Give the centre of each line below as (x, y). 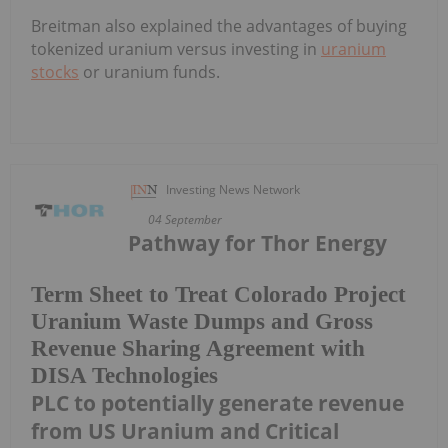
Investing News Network (233, 189)
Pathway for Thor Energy (258, 242)
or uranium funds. (149, 71)
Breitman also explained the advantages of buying (219, 25)
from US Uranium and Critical (185, 431)
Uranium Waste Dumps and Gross (202, 322)
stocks (55, 71)
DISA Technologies (124, 376)
